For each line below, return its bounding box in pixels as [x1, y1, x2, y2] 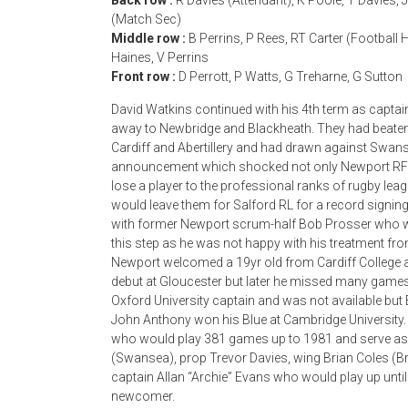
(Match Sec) [111, 12, 181, 26]
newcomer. [111, 389, 175, 403]
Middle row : [111, 31, 189, 46]
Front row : [111, 69, 178, 84]
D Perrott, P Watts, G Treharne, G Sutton [178, 69, 403, 84]
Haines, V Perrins [111, 50, 209, 65]
